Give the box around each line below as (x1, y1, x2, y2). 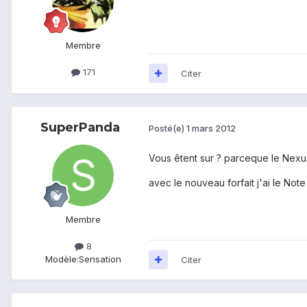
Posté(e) (149, 123, 186, 134)
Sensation (78, 253, 121, 265)
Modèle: (45, 253, 79, 265)
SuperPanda (40, 119, 120, 135)
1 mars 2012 (186, 123, 236, 134)
